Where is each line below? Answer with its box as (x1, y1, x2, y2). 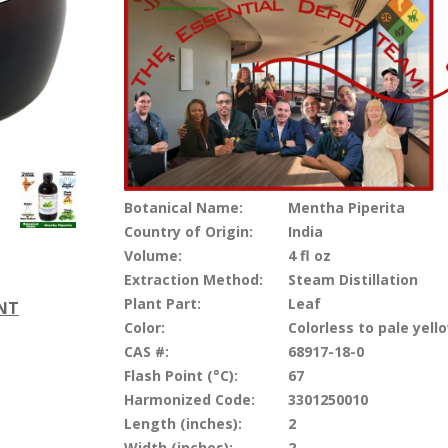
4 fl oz (283, 245, 331, 265)
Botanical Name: (123, 197, 243, 217)
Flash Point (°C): (123, 365, 238, 385)
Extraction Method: (123, 269, 263, 289)
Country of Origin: (123, 221, 253, 241)
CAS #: (123, 341, 169, 361)
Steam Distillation (283, 269, 418, 289)
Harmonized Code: (123, 389, 255, 409)
